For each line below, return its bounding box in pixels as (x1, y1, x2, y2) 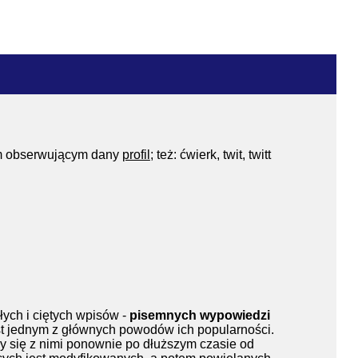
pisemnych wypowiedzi (129, 308, 270, 322)
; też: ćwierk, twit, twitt (149, 148, 271, 161)
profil (121, 148, 150, 161)
